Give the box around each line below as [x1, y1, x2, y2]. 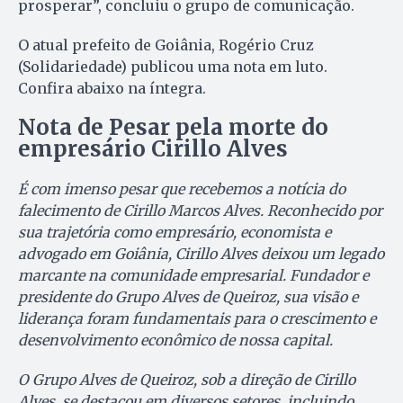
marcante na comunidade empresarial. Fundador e [18, 265, 369, 284]
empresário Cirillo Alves [18, 134, 288, 163]
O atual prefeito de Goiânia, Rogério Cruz [18, 35, 314, 54]
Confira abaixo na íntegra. [18, 78, 206, 97]
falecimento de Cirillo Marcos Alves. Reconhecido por [18, 201, 382, 219]
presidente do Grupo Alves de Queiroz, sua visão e [18, 287, 358, 306]
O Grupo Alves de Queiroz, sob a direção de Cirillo [18, 370, 355, 389]
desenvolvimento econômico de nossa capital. [18, 330, 333, 349]
